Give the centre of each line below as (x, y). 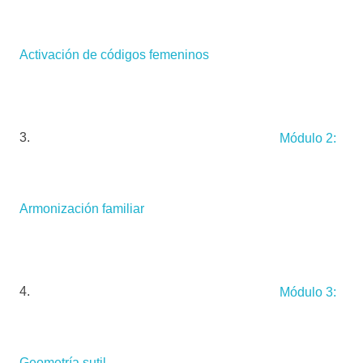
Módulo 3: (308, 292)
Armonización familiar (82, 209)
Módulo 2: (308, 138)
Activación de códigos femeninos (114, 55)
